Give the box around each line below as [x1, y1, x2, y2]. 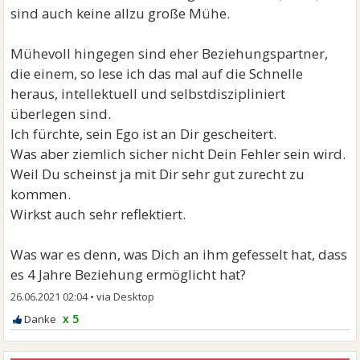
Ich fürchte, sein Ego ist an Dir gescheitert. [10, 125, 277, 143]
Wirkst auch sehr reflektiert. [10, 205, 186, 223]
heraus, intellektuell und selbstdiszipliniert [10, 84, 286, 103]
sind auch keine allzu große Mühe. [10, 4, 231, 22]
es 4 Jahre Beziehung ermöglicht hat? [10, 265, 247, 284]
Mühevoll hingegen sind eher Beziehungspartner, [10, 44, 329, 63]
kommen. [10, 185, 72, 203]
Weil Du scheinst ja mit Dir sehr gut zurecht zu [10, 165, 305, 183]
